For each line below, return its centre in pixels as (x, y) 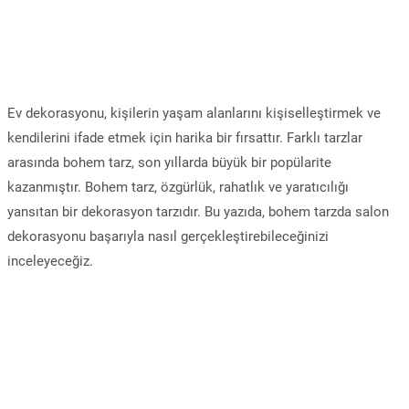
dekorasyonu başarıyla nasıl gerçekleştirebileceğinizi (168, 236)
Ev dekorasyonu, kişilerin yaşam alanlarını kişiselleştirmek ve (194, 113)
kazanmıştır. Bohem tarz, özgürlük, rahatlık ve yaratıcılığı (178, 187)
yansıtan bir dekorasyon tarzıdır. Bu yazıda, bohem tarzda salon (198, 212)
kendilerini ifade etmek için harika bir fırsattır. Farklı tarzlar (185, 138)
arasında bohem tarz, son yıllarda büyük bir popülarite (169, 163)
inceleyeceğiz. (50, 261)
